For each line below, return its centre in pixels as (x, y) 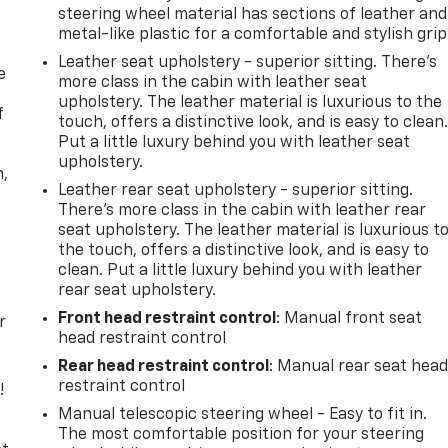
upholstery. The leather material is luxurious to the (250, 102)
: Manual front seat (349, 318)
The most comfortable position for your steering (241, 434)
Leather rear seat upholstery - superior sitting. (236, 190)
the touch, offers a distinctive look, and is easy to (244, 250)
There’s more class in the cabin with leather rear (242, 210)
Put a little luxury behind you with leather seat (234, 142)
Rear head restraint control (164, 366)
